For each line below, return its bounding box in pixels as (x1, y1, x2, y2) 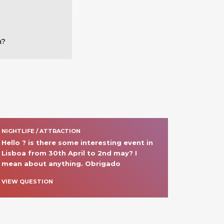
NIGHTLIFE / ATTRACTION (1, 127, 80, 134)
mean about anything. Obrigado (1, 159, 120, 167)
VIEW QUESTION (1, 178, 53, 185)
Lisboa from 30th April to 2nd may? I (1, 149, 137, 157)
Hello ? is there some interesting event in (1, 138, 153, 146)
